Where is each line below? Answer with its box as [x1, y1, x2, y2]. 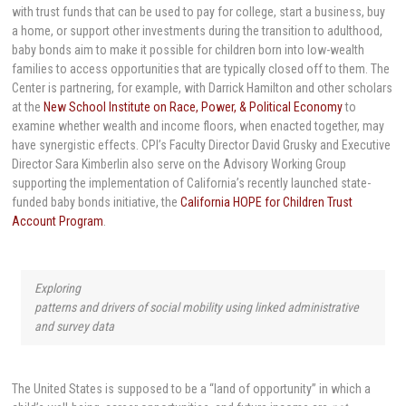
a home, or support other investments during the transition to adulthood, [12, 23, 383, 38]
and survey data [34, 319, 115, 333]
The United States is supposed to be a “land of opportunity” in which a [12, 381, 372, 396]
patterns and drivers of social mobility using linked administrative [34, 300, 360, 314]
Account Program [12, 213, 104, 228]
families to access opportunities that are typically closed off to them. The [12, 61, 391, 76]
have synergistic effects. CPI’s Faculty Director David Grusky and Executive [12, 137, 391, 152]
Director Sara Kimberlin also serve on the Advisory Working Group [12, 156, 347, 171]
